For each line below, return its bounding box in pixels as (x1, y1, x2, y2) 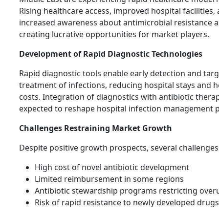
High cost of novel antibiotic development (35, 162, 189, 173)
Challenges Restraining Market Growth (19, 123, 172, 134)
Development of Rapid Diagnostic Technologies (19, 48, 202, 60)
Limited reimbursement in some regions (35, 174, 184, 185)
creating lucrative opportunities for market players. (19, 29, 209, 40)
